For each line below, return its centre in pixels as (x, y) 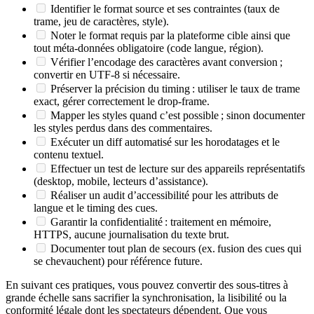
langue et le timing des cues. (96, 208)
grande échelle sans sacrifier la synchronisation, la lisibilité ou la (146, 298)
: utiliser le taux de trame (245, 89)
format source (134, 9)
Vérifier (68, 62)
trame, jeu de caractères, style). (101, 22)
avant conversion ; (241, 62)
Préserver (71, 89)
